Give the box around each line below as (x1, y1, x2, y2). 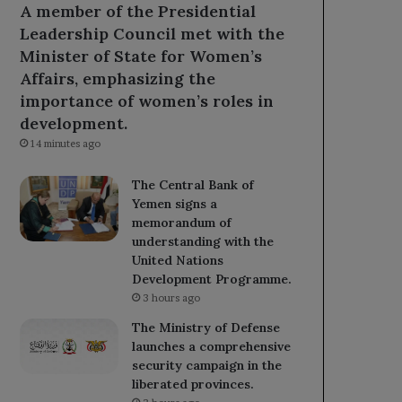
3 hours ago (143, 291, 201, 304)
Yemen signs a (132, 195, 218, 212)
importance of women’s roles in (20, 90, 275, 111)
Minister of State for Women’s (20, 45, 263, 66)
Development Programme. (132, 270, 293, 287)
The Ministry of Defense (132, 319, 281, 336)
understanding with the (132, 232, 275, 249)
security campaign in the (132, 356, 283, 373)
